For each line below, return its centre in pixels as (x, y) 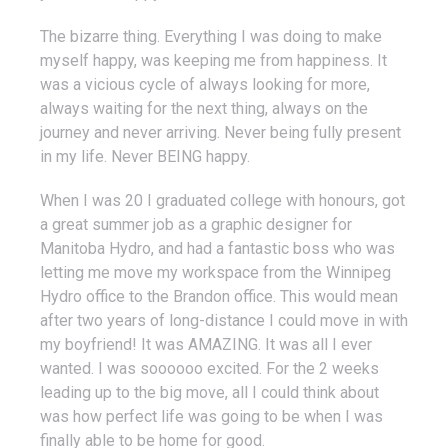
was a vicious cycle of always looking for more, (205, 84)
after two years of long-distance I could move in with (224, 320)
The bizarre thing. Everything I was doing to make (211, 36)
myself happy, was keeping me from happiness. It (213, 60)
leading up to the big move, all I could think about (209, 392)
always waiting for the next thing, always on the (204, 108)
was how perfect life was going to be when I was (211, 416)
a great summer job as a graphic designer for (196, 224)
